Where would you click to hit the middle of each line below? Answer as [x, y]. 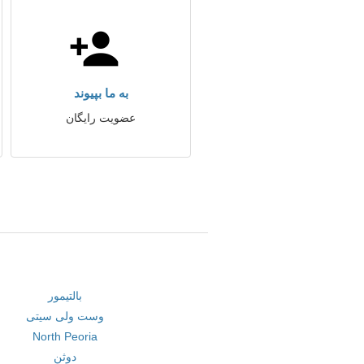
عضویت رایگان [101, 118]
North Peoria [65, 336]
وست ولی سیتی [65, 316]
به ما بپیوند [101, 93]
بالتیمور [65, 296]
